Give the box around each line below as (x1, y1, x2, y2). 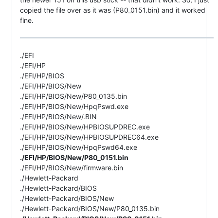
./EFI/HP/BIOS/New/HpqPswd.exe (20, 102, 128, 111)
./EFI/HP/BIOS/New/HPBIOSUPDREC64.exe (20, 133, 159, 142)
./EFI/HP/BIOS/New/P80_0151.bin (20, 153, 128, 162)
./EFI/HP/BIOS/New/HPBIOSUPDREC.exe (20, 123, 150, 131)
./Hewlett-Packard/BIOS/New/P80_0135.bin (20, 204, 160, 213)
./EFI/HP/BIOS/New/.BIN (20, 112, 97, 121)
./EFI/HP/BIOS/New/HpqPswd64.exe (20, 143, 137, 152)
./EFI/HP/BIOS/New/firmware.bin (20, 163, 123, 172)
